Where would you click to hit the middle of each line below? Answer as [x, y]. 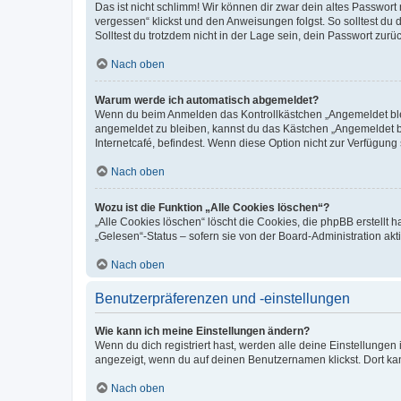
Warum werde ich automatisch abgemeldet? [207, 100]
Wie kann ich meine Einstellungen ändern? [202, 331]
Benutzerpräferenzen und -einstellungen [222, 298]
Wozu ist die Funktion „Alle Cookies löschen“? [212, 207]
